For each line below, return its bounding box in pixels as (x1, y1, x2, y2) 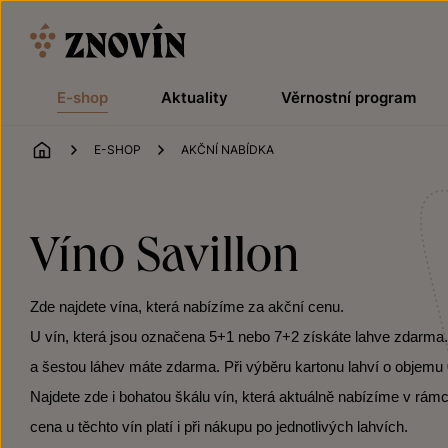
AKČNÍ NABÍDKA (181, 142, 274, 157)
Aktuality (160, 88, 228, 107)
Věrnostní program (280, 88, 416, 107)
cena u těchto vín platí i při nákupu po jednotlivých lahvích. (30, 419, 408, 435)
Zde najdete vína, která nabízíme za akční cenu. (30, 299, 344, 315)
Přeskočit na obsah (2, 4, 147, 24)
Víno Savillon (30, 222, 300, 282)
